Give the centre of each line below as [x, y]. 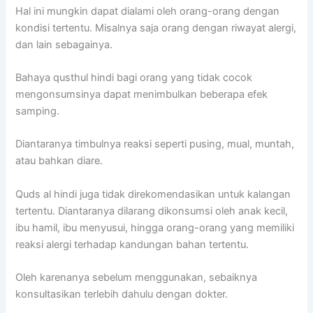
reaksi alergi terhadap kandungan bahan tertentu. [132, 244]
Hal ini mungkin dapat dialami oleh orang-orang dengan [148, 11]
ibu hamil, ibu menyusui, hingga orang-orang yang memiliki [155, 227]
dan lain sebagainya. [64, 44]
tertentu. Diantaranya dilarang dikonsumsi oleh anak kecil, [152, 211]
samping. [38, 111]
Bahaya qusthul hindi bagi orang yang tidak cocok [134, 78]
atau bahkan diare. [59, 161]
